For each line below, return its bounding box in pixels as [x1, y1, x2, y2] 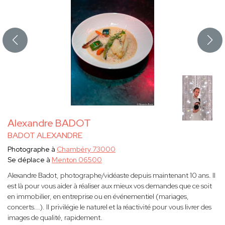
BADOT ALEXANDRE [8, 130, 82, 141]
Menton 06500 [52, 155, 102, 165]
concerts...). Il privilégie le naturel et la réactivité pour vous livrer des [8, 202, 211, 212]
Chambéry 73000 [57, 145, 116, 154]
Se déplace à [8, 155, 52, 165]
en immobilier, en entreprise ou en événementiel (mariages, [8, 192, 189, 201]
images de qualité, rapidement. [8, 213, 102, 222]
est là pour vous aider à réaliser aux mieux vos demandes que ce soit [8, 181, 212, 191]
